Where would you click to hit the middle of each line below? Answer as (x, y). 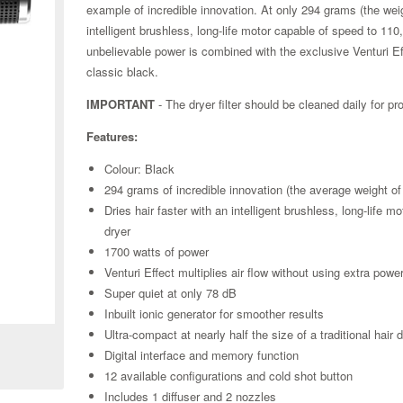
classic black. (123, 72)
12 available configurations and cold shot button (229, 376)
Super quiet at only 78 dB (171, 293)
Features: (112, 137)
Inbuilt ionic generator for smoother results (215, 314)
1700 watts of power (157, 252)
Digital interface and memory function (202, 355)
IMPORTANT (121, 104)
